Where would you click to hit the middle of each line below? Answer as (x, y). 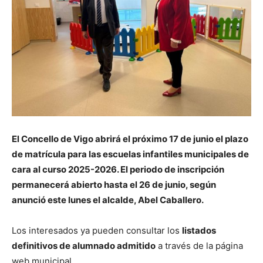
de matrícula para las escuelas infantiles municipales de (130, 154)
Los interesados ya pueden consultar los (97, 230)
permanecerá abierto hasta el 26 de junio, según (114, 185)
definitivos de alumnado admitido (84, 246)
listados (199, 230)
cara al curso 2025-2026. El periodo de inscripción (118, 169)
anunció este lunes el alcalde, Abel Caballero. (108, 200)
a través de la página (199, 246)
